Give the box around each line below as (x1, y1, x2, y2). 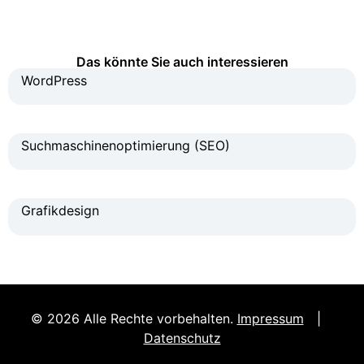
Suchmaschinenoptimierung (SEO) (21, 137, 230, 154)
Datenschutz (143, 329, 221, 346)
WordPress (21, 71, 87, 89)
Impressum (236, 310, 304, 327)
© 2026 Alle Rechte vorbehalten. (30, 310, 237, 327)
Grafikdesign (21, 202, 99, 219)
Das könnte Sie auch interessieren (76, 53, 288, 70)
